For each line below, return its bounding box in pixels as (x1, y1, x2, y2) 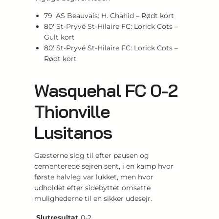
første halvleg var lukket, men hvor (34, 172, 153, 181)
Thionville (34, 100, 110, 122)
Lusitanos (34, 121, 112, 143)
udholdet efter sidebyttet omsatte (34, 183, 151, 192)
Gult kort (44, 32, 75, 42)
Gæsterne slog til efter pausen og (34, 151, 149, 160)
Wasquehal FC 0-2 (34, 79, 177, 101)
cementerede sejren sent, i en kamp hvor (34, 161, 174, 171)
